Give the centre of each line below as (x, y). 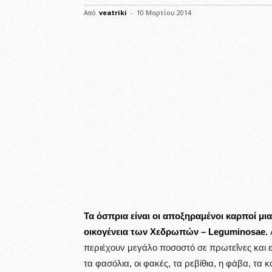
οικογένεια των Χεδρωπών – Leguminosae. (176, 232)
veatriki (113, 12)
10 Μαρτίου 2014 (164, 12)
